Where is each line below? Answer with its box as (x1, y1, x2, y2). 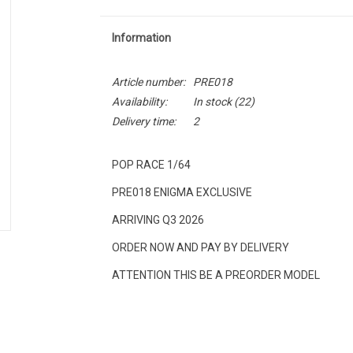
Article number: (111, 76, 185, 88)
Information (111, 32, 171, 44)
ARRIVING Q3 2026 (111, 214, 204, 226)
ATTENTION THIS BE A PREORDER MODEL (111, 269, 320, 281)
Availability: (111, 95, 167, 108)
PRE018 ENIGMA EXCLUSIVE (111, 186, 252, 199)
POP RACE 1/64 (111, 158, 191, 171)
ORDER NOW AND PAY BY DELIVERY (111, 241, 289, 254)
